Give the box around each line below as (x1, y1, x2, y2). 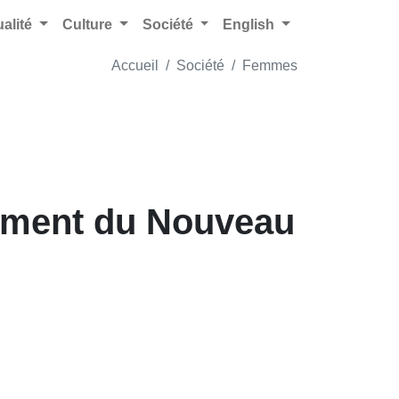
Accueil (111, 58, 159, 73)
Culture (61, 17, 116, 32)
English (223, 17, 279, 32)
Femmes (242, 58, 297, 73)
